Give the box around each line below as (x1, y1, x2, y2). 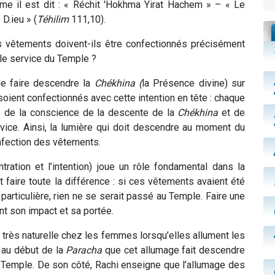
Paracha (66, 244, 103, 257)
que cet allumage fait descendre (102, 244, 245, 257)
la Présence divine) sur (142, 77, 245, 90)
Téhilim (37, 14, 69, 26)
